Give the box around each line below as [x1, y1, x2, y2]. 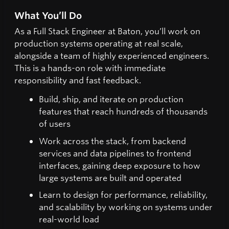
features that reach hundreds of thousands [39, 106, 208, 117]
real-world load [39, 214, 99, 225]
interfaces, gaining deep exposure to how [39, 159, 200, 171]
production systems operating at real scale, [14, 37, 183, 49]
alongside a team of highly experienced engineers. [14, 50, 209, 61]
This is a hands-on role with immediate [14, 62, 166, 73]
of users [39, 118, 71, 129]
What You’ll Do [14, 9, 82, 21]
